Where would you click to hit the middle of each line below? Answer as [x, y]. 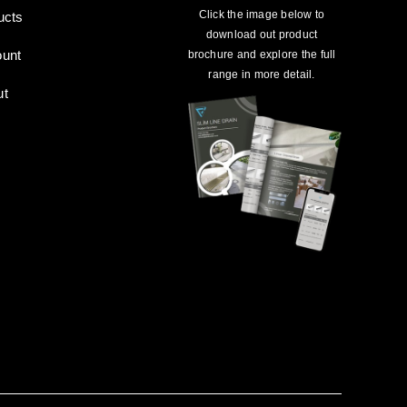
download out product [262, 35]
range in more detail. [262, 75]
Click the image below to [262, 15]
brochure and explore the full [262, 55]
